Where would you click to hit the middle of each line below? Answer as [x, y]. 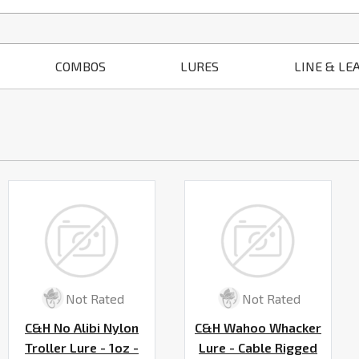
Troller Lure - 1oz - [82, 348]
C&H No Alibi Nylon [82, 328]
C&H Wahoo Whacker [258, 328]
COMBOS [80, 66]
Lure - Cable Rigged [258, 348]
